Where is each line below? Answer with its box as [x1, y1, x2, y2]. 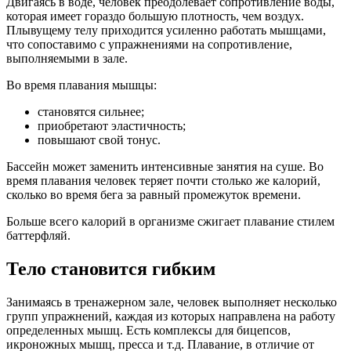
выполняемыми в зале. [6, 52, 128, 66]
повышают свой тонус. [38, 133, 161, 147]
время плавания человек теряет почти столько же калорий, [6, 174, 320, 188]
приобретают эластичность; [38, 119, 186, 133]
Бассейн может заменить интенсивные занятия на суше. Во [6, 160, 324, 174]
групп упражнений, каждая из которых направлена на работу [6, 309, 335, 324]
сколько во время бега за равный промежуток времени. [6, 188, 301, 202]
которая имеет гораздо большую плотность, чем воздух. [6, 9, 304, 24]
